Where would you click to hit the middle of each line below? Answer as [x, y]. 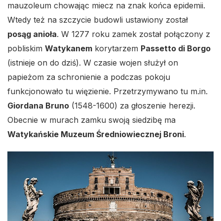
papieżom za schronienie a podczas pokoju [89, 77]
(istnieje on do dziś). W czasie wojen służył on [93, 63]
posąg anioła [32, 34]
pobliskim [26, 49]
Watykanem [69, 49]
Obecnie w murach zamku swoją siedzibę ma [92, 120]
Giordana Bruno [38, 106]
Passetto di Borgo [176, 49]
